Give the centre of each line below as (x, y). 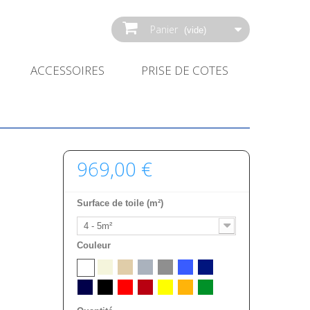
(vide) (195, 30)
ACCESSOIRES (67, 70)
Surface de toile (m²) (121, 203)
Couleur (95, 245)
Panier (164, 29)
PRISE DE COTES (185, 70)
